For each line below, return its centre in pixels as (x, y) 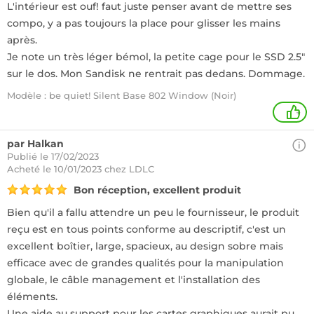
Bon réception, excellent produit (157, 190)
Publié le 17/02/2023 (53, 156)
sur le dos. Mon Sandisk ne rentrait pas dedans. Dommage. (156, 74)
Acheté (25, 169)
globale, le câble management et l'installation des (134, 280)
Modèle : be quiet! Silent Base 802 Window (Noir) (122, 95)
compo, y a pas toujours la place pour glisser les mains (144, 23)
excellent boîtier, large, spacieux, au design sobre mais (145, 246)
